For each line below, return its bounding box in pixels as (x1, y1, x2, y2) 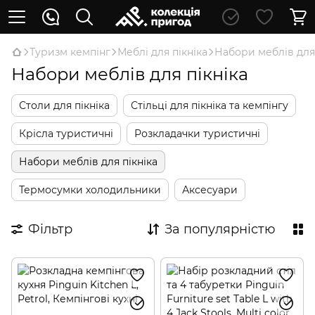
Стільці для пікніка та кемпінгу (131, 99, 288, 112)
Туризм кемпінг (30, 46, 110, 58)
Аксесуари (182, 184, 238, 196)
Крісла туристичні (19, 127, 113, 140)
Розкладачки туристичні (134, 127, 260, 140)
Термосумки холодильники (19, 184, 161, 196)
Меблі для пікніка (117, 46, 207, 58)
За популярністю (165, 221, 276, 237)
